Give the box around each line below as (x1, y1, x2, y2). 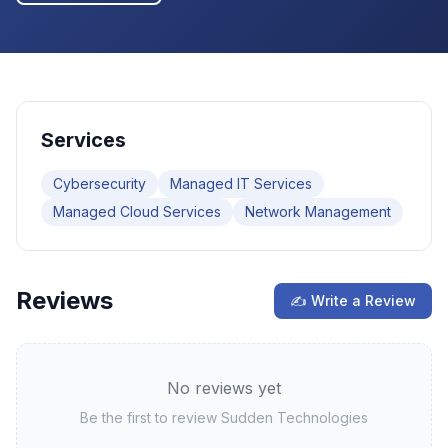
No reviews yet (167, 378, 281, 398)
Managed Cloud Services (53, 203, 221, 220)
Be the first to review (80, 409, 221, 426)
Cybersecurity (53, 175, 146, 192)
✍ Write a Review (290, 292, 416, 309)
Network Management (245, 203, 391, 220)
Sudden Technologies (221, 409, 368, 426)
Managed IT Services (170, 175, 312, 192)
